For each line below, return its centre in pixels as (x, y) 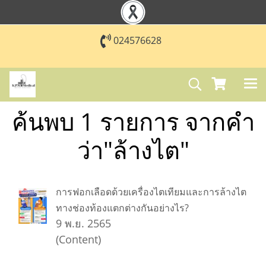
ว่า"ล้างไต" (133, 150)
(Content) (78, 239)
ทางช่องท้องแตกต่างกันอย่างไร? (122, 208)
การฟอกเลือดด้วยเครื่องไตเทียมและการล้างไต (151, 192)
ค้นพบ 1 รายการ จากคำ (133, 121)
